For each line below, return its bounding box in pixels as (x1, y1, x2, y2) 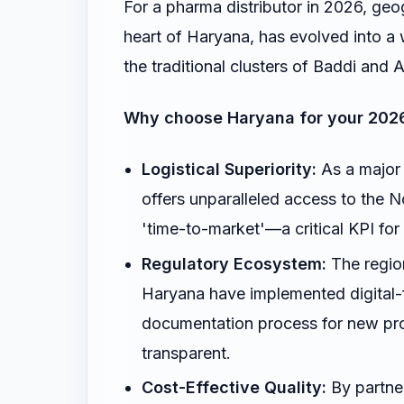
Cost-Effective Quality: (142, 378, 326, 398)
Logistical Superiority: (142, 159, 317, 179)
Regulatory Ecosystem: (142, 253, 326, 273)
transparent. (142, 343, 231, 363)
